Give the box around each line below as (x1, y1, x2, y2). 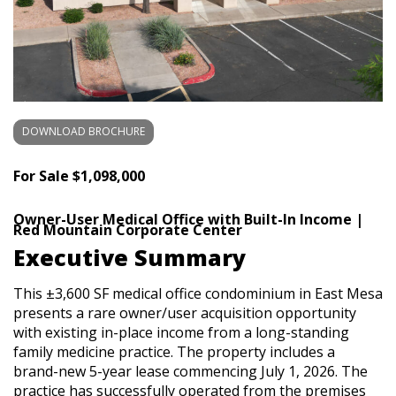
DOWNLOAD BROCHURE (22, 124, 145, 139)
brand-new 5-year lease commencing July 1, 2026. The (13, 361, 368, 381)
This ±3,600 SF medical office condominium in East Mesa (13, 283, 383, 303)
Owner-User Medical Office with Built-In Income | (13, 209, 363, 229)
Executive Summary (13, 242, 246, 273)
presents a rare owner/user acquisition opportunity (13, 302, 356, 323)
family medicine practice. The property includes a (13, 341, 335, 362)
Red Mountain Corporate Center (13, 219, 242, 240)
